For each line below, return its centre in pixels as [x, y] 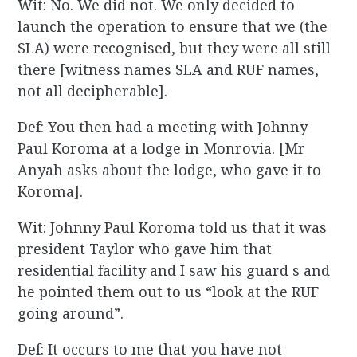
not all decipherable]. [93, 91]
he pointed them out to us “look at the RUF [169, 292]
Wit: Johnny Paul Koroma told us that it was [173, 228]
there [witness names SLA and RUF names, [169, 70]
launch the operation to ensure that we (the [173, 27]
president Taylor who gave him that [145, 249]
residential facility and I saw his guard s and [174, 271]
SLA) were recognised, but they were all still [175, 48]
